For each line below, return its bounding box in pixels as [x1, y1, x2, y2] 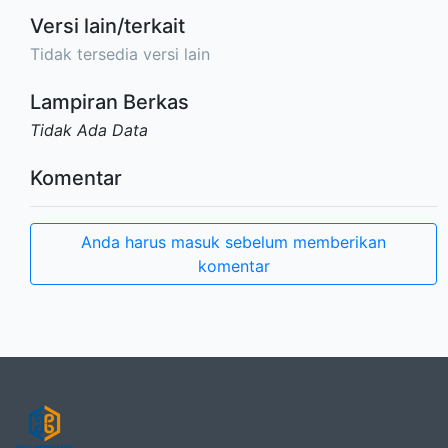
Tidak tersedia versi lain [30, 43, 210, 64]
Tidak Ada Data [30, 119, 148, 140]
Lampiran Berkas [30, 89, 189, 114]
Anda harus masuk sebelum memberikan [81, 231, 386, 252]
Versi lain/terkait [30, 13, 185, 38]
